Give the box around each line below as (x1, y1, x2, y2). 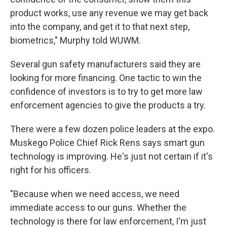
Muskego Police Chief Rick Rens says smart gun (10, 137, 205, 148)
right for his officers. (10, 165, 91, 175)
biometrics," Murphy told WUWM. (10, 35, 141, 46)
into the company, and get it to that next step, (10, 21, 190, 32)
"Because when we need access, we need (10, 188, 179, 199)
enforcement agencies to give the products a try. (10, 100, 206, 110)
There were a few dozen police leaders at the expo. (10, 124, 215, 134)
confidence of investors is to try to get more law (10, 86, 203, 97)
